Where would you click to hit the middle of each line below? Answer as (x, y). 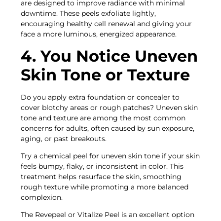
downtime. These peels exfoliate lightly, (89, 14)
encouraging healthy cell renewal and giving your (107, 24)
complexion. (43, 197)
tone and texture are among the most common (103, 118)
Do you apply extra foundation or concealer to (100, 97)
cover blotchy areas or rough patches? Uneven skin (110, 107)
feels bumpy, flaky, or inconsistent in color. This (102, 166)
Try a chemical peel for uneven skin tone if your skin (110, 156)
